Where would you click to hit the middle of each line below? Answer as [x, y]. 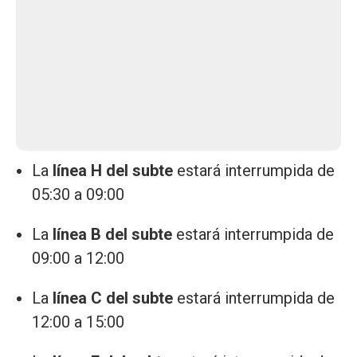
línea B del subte [112, 234]
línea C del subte [113, 298]
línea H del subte [113, 170]
